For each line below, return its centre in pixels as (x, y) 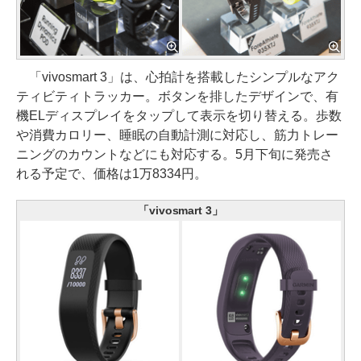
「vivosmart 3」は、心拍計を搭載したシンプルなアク (178, 77)
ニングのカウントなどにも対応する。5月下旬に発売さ (174, 154)
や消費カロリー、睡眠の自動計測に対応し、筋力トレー (177, 135)
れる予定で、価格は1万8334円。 (112, 173)
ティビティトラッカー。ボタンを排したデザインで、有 (177, 96)
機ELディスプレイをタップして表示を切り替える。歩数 (179, 115)
